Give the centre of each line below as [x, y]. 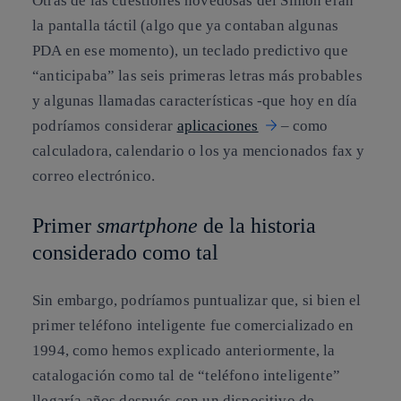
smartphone [147, 225]
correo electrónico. [94, 176]
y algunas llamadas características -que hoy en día [195, 101]
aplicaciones [218, 126]
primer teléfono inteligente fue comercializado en [193, 326]
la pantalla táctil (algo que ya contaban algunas [186, 26]
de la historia [257, 225]
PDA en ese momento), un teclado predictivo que [190, 51]
